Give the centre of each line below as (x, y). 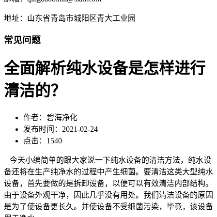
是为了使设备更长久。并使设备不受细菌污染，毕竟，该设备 (108, 206)
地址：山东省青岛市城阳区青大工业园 (70, 18)
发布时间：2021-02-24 (61, 129)
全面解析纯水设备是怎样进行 (105, 69)
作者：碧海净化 (50, 117)
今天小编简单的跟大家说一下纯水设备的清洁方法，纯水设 (108, 160)
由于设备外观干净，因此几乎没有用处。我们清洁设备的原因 (108, 195)
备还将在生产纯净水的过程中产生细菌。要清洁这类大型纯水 (108, 171)
